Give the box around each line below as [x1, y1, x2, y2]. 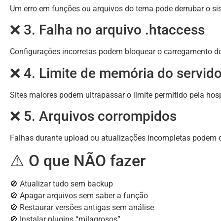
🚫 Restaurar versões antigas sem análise [10, 202, 154, 212]
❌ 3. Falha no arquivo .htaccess [10, 22, 205, 38]
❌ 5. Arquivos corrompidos [10, 108, 177, 125]
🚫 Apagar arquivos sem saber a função [10, 190, 148, 200]
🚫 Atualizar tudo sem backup [10, 179, 113, 188]
